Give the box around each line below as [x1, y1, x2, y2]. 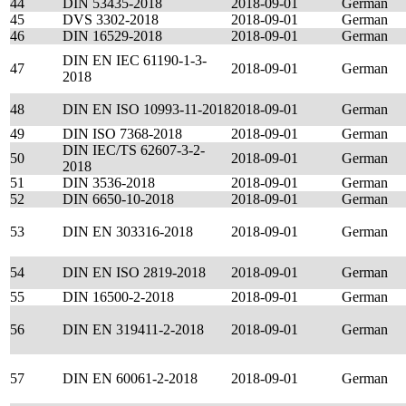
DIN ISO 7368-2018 [63, 126, 182, 141]
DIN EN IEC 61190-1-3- [63, 53, 207, 68]
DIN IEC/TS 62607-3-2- [63, 142, 205, 158]
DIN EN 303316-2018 [63, 224, 193, 239]
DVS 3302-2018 [63, 12, 159, 27]
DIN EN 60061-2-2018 [63, 371, 198, 386]
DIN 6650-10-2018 [63, 191, 174, 207]
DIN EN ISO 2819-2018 [63, 265, 206, 280]
